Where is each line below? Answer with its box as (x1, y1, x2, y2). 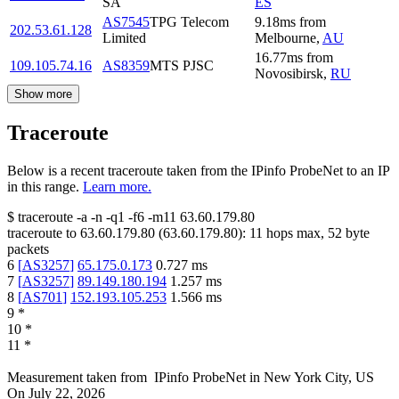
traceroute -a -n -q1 (18, 208, 125, 224)
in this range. (7, 178, 79, 194)
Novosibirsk (255, 65, 323, 81)
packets (7, 240, 49, 256)
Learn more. (83, 178, 151, 194)
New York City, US (264, 369, 374, 385)
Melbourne (255, 29, 316, 45)
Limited (102, 29, 146, 45)
